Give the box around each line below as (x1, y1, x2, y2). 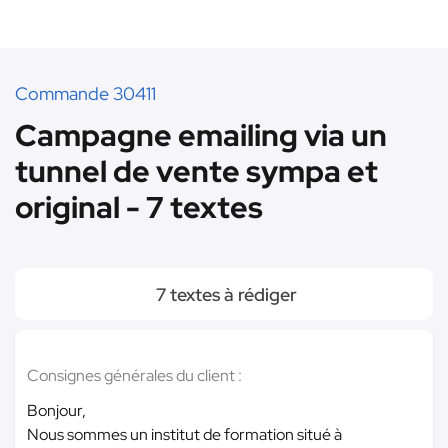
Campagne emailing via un (15, 115, 387, 155)
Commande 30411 (15, 82, 156, 105)
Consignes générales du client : (27, 365, 242, 386)
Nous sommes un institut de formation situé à (27, 424, 342, 445)
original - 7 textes (15, 187, 263, 227)
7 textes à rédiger (151, 283, 297, 306)
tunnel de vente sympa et (15, 151, 378, 191)
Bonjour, (27, 400, 86, 421)
